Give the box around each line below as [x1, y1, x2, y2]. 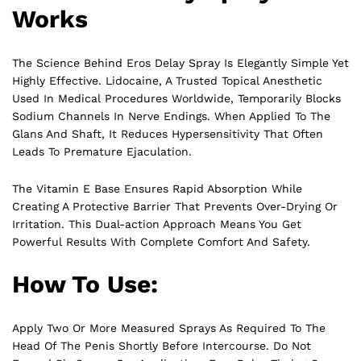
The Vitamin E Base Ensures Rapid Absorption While [12, 181, 302, 195]
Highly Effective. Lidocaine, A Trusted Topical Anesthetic [12, 73, 322, 87]
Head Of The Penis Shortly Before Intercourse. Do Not [12, 339, 311, 353]
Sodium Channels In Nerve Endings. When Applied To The [12, 109, 330, 122]
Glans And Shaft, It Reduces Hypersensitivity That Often [12, 127, 323, 140]
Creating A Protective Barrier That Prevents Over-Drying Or [12, 199, 338, 213]
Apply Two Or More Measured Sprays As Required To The [12, 322, 326, 335]
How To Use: [12, 270, 158, 299]
